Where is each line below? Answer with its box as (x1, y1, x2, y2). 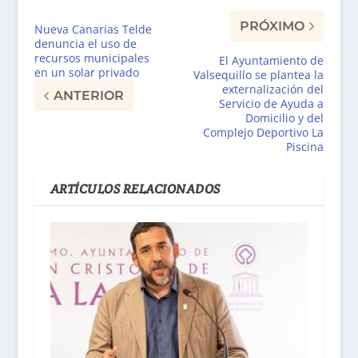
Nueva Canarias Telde (34, 21, 152, 37)
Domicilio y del (245, 109, 324, 125)
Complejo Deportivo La (203, 124, 324, 140)
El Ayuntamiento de (219, 52, 324, 68)
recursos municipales (34, 50, 149, 66)
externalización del (222, 81, 324, 97)
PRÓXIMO (240, 18, 305, 34)
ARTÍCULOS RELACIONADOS (50, 180, 221, 197)
